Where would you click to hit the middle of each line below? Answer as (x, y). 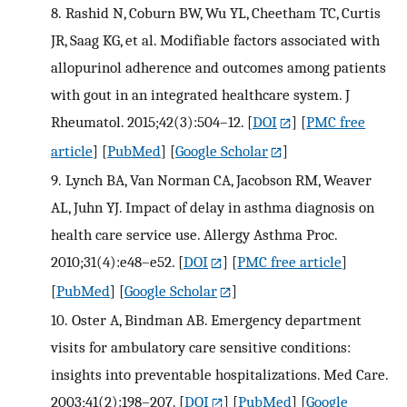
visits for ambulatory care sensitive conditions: (201, 347)
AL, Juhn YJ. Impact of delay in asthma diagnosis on (213, 207)
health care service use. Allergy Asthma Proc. (194, 234)
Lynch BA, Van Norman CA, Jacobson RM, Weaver (218, 179)
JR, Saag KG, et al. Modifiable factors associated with (215, 40)
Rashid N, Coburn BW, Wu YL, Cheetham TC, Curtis (223, 12)
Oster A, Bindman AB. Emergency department (216, 319)
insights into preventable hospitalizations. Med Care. (219, 374)
